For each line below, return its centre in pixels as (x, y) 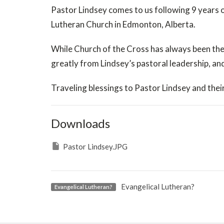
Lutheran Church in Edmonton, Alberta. (124, 24)
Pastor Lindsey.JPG (95, 146)
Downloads (80, 123)
